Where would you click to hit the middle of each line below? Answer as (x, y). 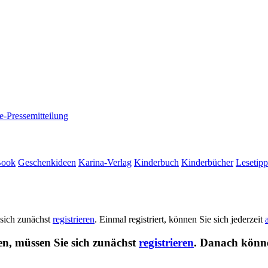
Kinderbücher (207, 162)
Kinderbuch (156, 162)
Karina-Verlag (105, 162)
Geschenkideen (47, 162)
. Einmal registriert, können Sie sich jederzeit (180, 220)
